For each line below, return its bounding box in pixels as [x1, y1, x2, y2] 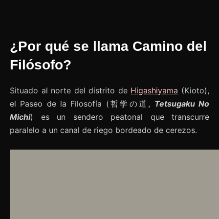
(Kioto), [178, 86, 210, 96]
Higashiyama [131, 86, 178, 96]
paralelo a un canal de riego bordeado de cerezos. [10, 125, 197, 135]
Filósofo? [10, 57, 71, 73]
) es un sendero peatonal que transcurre [30, 112, 209, 122]
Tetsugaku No [154, 99, 210, 109]
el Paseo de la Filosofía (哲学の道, [10, 99, 154, 109]
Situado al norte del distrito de [10, 86, 131, 96]
